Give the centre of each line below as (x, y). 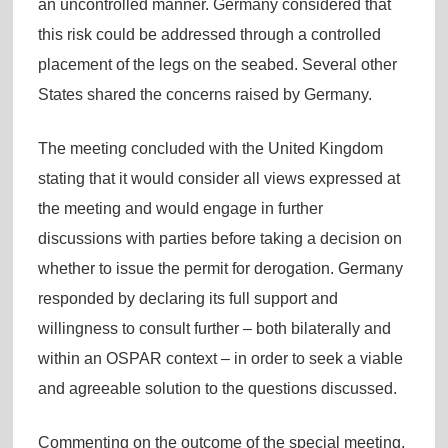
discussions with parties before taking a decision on (219, 238)
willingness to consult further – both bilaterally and (214, 328)
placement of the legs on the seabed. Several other (217, 64)
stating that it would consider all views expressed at (218, 178)
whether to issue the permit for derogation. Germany (220, 268)
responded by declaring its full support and (187, 298)
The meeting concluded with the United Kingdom (210, 148)
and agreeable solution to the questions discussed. (217, 388)
